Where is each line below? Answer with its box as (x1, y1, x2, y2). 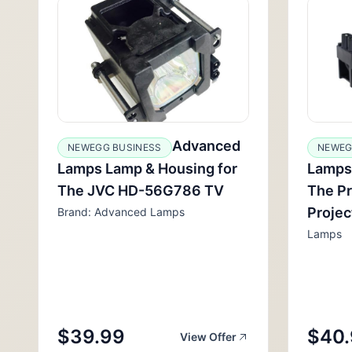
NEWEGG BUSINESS (68, 141, 162, 153)
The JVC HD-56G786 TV (57, 182, 224, 199)
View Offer (180, 330, 236, 343)
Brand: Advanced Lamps (57, 205, 185, 218)
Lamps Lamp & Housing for (57, 160, 237, 177)
